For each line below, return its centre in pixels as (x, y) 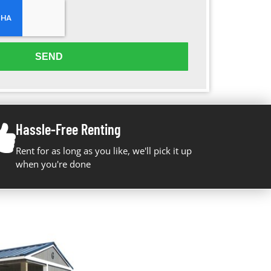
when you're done (53, 164)
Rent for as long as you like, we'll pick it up (103, 151)
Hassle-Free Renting (68, 129)
